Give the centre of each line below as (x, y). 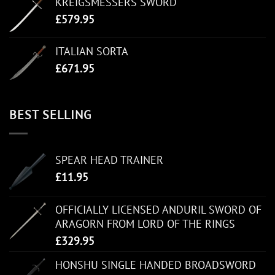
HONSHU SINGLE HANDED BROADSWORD (156, 265)
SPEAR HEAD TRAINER (109, 160)
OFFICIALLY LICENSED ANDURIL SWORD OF (158, 210)
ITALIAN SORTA (92, 52)
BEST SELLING (50, 115)
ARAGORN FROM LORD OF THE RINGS (145, 224)
